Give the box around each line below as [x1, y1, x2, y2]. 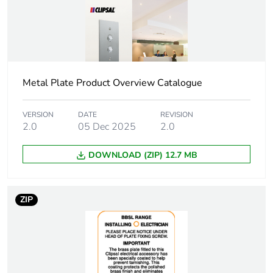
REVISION [160, 110, 193, 120]
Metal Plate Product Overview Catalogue [23, 76, 202, 90]
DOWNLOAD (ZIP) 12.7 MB [88, 149, 197, 161]
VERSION [23, 110, 54, 120]
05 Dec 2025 [78, 120, 136, 134]
